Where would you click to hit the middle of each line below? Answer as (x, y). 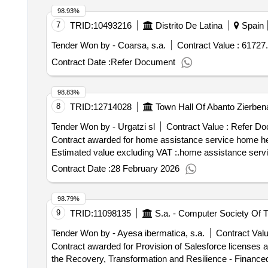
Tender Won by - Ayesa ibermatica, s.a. (128, 233)
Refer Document (143, 62)
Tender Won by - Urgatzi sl (103, 127)
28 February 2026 (145, 168)
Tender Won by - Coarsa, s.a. (108, 45)
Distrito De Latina (189, 25)
